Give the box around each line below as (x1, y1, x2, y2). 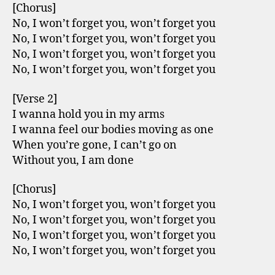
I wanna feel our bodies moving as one (12, 122, 214, 137)
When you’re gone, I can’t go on (12, 137, 177, 152)
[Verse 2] (12, 91, 57, 106)
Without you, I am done (12, 153, 134, 168)
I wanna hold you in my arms (12, 107, 165, 122)
